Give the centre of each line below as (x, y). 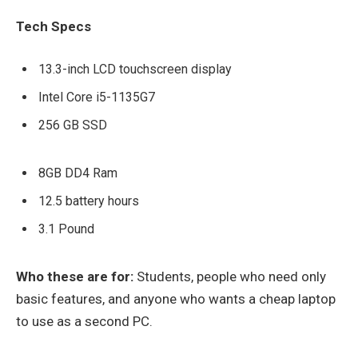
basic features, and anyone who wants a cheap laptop (176, 299)
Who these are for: (75, 277)
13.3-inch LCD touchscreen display (135, 70)
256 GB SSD (73, 125)
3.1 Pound (66, 229)
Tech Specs (54, 27)
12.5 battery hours (89, 201)
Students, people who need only (230, 277)
